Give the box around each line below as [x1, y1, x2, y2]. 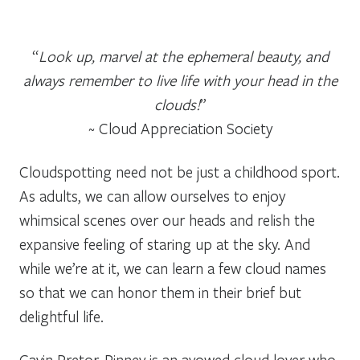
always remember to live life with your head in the [22, 69, 337, 90]
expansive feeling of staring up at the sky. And [19, 233, 310, 254]
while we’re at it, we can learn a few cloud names [19, 257, 326, 278]
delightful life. [19, 305, 104, 326]
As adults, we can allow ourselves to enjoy [19, 185, 285, 206]
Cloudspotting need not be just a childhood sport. [19, 161, 340, 182]
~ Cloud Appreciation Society [88, 117, 272, 138]
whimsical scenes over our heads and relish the [19, 209, 315, 230]
